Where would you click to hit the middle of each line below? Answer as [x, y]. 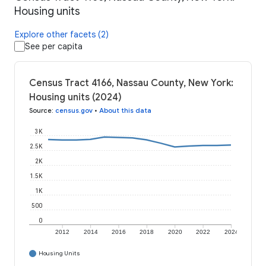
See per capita [54, 47]
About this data [125, 111]
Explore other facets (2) [62, 35]
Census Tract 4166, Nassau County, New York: [131, 83]
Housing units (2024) [75, 98]
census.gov [74, 111]
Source [40, 111]
